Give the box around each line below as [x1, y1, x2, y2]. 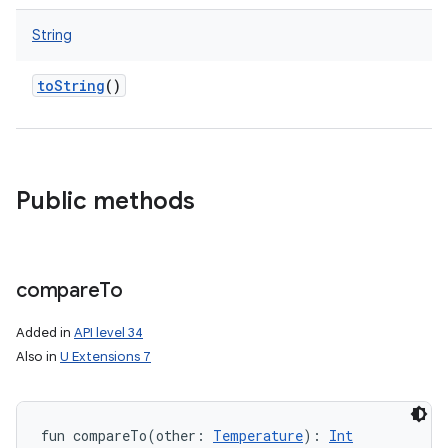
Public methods [16, 186, 195, 216]
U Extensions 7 [60, 348, 151, 365]
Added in [16, 324, 74, 341]
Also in [16, 348, 60, 365]
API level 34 [74, 324, 143, 341]
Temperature [213, 426, 303, 445]
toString [37, 76, 105, 95]
